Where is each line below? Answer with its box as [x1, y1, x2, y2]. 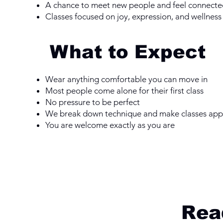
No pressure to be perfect [45, 97, 140, 107]
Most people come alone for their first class [45, 85, 204, 96]
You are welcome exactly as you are [45, 119, 175, 130]
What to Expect [49, 41, 206, 62]
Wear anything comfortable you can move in [45, 74, 208, 84]
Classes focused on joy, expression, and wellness [45, 11, 222, 21]
